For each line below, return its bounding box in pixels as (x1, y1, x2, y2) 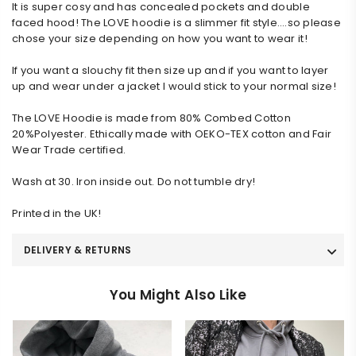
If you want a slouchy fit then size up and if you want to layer (12, 62, 329, 78)
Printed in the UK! (12, 205, 102, 221)
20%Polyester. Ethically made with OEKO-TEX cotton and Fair (12, 126, 332, 141)
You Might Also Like (109, 284, 247, 304)
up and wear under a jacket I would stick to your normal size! (12, 78, 336, 94)
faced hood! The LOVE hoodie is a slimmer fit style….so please (12, 14, 341, 30)
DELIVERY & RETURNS (24, 242, 132, 257)
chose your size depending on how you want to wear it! (12, 30, 308, 46)
